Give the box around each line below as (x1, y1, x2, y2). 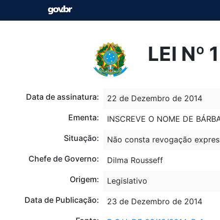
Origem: (69, 174, 99, 184)
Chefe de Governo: (28, 153, 99, 164)
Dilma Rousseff (107, 155, 163, 165)
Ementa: (68, 112, 99, 122)
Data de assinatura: (26, 91, 99, 102)
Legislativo (107, 175, 147, 186)
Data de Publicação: (24, 194, 99, 205)
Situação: (63, 133, 99, 143)
